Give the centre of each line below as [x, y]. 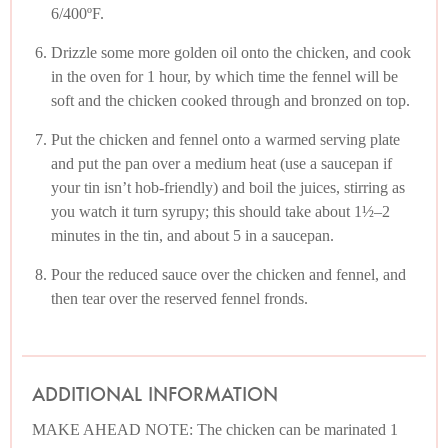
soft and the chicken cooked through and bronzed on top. [230, 100]
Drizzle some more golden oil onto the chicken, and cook [231, 52]
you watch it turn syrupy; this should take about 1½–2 [220, 211]
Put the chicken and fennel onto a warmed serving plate [225, 139]
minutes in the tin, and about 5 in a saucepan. [192, 235]
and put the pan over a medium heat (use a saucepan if [221, 163]
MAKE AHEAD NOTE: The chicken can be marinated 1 [215, 429]
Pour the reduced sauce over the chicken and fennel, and [228, 274]
